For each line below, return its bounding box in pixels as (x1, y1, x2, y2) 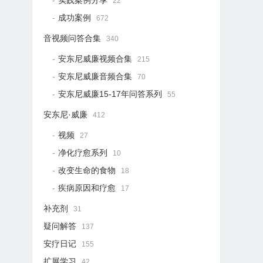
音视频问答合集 (43, 33, 102, 43)
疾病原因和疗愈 (58, 183, 116, 193)
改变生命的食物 (58, 166, 116, 175)
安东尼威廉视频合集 (58, 54, 133, 63)
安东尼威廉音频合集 (58, 72, 133, 81)
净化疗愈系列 (58, 148, 108, 157)
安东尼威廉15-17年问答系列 (58, 89, 163, 99)
